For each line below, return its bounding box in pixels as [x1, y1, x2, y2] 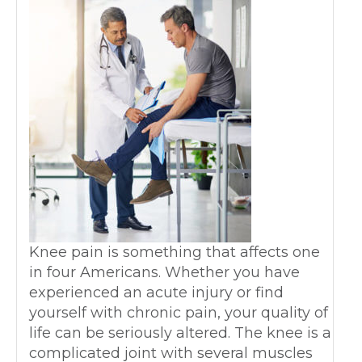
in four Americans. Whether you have [29, 263, 300, 281]
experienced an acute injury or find [29, 283, 284, 301]
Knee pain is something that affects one [29, 242, 320, 261]
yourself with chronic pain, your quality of [29, 303, 328, 322]
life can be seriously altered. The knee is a [29, 323, 331, 342]
